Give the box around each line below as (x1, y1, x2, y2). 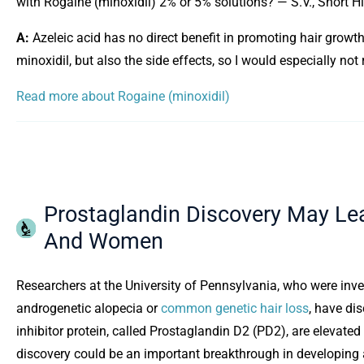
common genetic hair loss (161, 301, 309, 317)
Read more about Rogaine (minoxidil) (16, 89, 230, 105)
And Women (44, 228, 163, 255)
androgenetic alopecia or (16, 301, 161, 317)
